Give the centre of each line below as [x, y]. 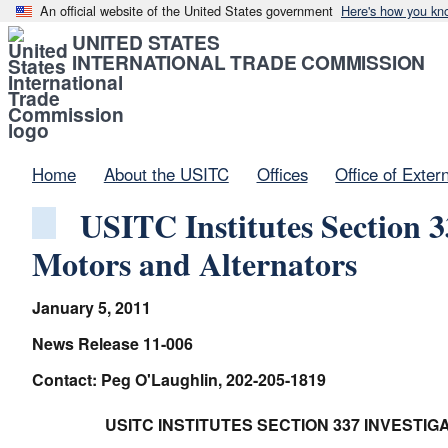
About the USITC [166, 174]
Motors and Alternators [194, 263]
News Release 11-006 [112, 343]
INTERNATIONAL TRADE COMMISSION [249, 62]
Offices [282, 174]
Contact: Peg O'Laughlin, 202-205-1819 [179, 379]
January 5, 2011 [91, 307]
